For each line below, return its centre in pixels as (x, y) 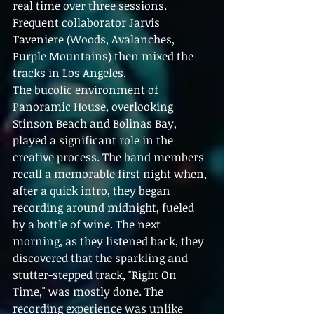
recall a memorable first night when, (111, 174)
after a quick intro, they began (93, 191)
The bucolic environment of (87, 90)
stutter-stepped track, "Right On (96, 275)
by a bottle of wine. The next (88, 225)
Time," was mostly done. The (89, 292)
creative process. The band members (110, 157)
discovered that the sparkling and (102, 258)
